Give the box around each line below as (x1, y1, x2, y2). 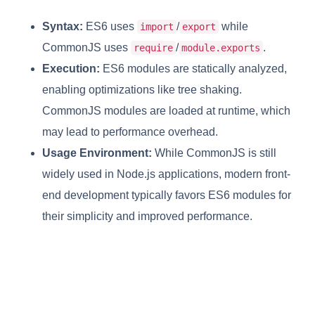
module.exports (181, 41, 260, 53)
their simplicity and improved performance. (42, 210, 252, 222)
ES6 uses (83, 20, 137, 32)
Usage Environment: (42, 146, 152, 159)
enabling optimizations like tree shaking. (42, 83, 242, 96)
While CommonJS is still (152, 146, 276, 159)
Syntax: (42, 20, 83, 32)
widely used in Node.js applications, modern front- (42, 167, 290, 180)
